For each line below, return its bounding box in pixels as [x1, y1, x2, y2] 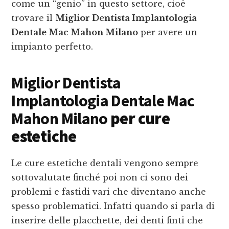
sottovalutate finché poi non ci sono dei [11, 172, 189, 183]
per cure [107, 108, 170, 129]
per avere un [138, 27, 198, 38]
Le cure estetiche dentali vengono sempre [11, 158, 199, 169]
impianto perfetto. [11, 41, 94, 52]
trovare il [11, 13, 56, 24]
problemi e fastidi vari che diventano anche [11, 187, 207, 197]
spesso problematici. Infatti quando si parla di [11, 201, 215, 212]
